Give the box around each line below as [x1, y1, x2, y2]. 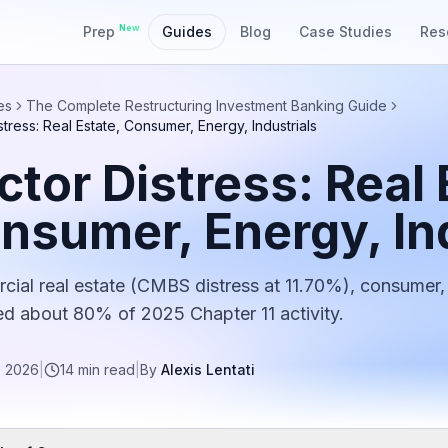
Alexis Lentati [161, 361, 255, 378]
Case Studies [299, 23, 392, 40]
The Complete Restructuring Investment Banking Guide [26, 97, 387, 114]
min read [74, 361, 135, 378]
